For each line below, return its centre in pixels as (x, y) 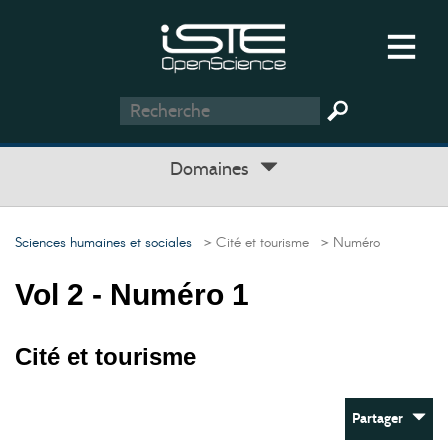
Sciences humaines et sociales (103, 243)
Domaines (215, 169)
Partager (382, 418)
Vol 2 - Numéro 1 (132, 294)
